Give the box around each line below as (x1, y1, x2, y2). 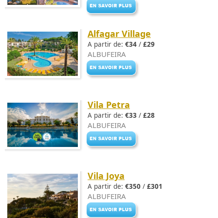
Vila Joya (88, 170, 125, 182)
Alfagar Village (88, 28, 151, 39)
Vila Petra (88, 99, 130, 110)
